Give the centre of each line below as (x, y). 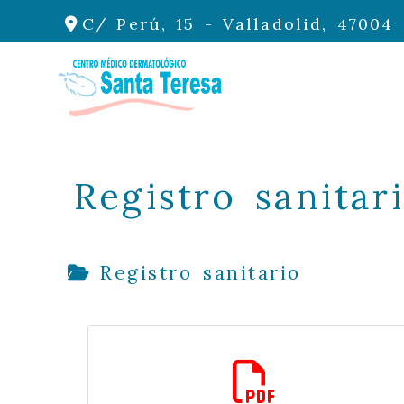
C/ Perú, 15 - (152, 24)
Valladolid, (280, 24)
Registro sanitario (200, 273)
